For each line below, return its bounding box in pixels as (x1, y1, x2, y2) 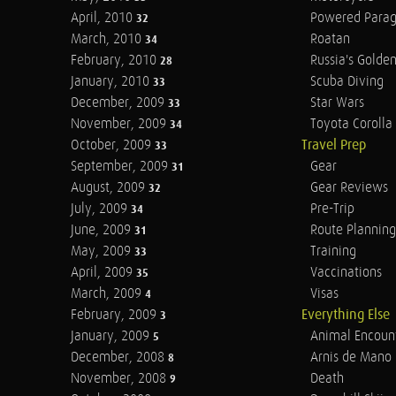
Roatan (309, 31, 350, 48)
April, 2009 (71, 264, 136, 281)
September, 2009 (71, 158, 171, 175)
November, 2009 (71, 116, 170, 133)
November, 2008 (71, 370, 170, 387)
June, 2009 (71, 222, 134, 239)
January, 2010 (71, 73, 153, 90)
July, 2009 (71, 201, 131, 217)
